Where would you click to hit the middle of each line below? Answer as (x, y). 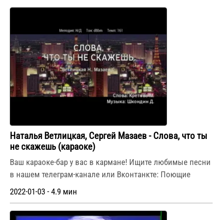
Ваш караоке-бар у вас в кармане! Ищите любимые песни (110, 162)
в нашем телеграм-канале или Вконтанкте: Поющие (100, 174)
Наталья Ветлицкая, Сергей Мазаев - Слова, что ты (109, 136)
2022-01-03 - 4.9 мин (43, 192)
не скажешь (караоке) (53, 147)
